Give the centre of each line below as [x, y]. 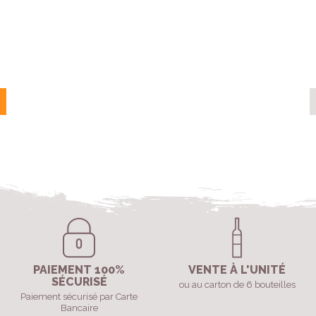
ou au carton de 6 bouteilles [237, 285]
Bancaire [79, 308]
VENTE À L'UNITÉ [237, 270]
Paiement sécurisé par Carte [79, 297]
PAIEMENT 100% [79, 270]
